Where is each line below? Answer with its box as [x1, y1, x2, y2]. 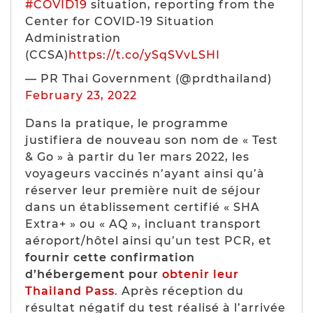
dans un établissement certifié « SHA [25, 200, 260, 214]
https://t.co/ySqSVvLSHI [68, 48, 220, 61]
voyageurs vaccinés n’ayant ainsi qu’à [25, 166, 265, 180]
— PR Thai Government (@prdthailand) [25, 71, 272, 85]
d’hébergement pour [25, 267, 162, 281]
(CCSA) [25, 48, 68, 61]
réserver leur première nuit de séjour [25, 183, 261, 197]
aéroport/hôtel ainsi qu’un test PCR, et [25, 233, 272, 247]
